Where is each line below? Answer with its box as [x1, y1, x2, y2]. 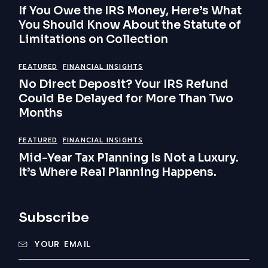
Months [19, 106, 63, 121]
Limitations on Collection [19, 32, 169, 47]
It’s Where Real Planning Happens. [19, 165, 217, 180]
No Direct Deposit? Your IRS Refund [19, 77, 229, 92]
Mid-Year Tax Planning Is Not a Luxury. [19, 151, 239, 166]
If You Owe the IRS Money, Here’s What [19, 4, 242, 19]
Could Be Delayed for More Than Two [19, 92, 234, 106]
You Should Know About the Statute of [19, 18, 242, 33]
